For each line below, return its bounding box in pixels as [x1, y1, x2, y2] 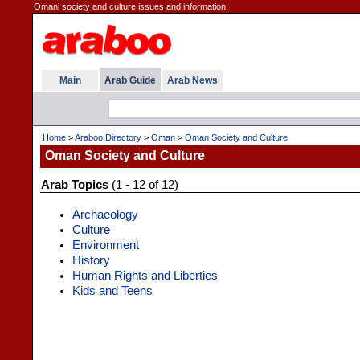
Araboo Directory [75, 133, 141, 142]
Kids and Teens [72, 284, 153, 297]
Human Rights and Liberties [72, 269, 218, 282]
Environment [72, 239, 139, 252]
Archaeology [72, 208, 138, 221]
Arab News [167, 75, 218, 86]
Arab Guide [104, 75, 156, 86]
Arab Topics [41, 178, 108, 191]
